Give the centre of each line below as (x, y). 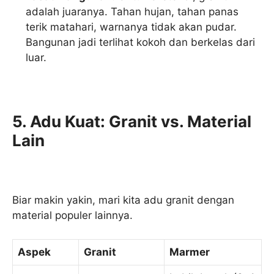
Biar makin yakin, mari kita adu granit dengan (123, 200)
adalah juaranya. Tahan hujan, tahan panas (132, 11)
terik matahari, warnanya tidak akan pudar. (131, 27)
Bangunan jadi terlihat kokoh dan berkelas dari (141, 42)
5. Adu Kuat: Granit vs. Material (132, 121)
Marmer (190, 252)
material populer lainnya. (72, 216)
